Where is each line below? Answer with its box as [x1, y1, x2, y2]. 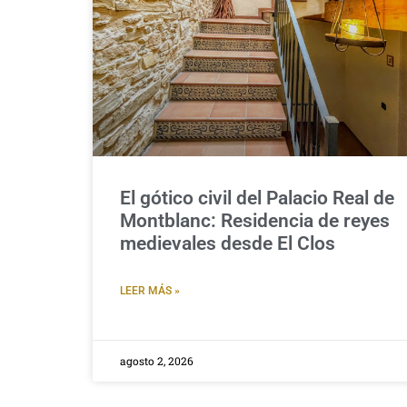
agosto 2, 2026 [120, 352, 194, 368]
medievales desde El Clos [120, 232, 335, 254]
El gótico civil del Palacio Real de [120, 186, 394, 209]
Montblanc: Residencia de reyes [120, 209, 390, 232]
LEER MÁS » [120, 283, 180, 297]
